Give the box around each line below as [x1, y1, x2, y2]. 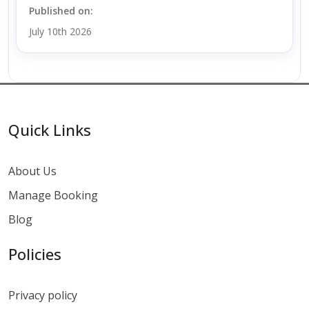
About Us [8, 163, 57, 179]
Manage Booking [8, 187, 98, 203]
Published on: [29, 3, 93, 17]
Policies [8, 243, 61, 264]
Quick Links [8, 119, 91, 140]
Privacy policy [8, 287, 77, 303]
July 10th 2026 [29, 24, 92, 38]
